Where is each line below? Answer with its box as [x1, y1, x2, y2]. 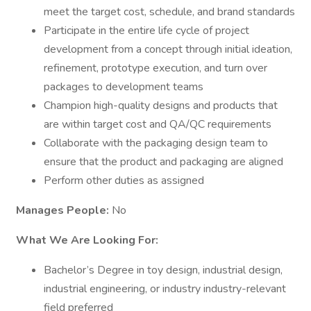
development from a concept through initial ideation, [44, 42, 292, 57]
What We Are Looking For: [16, 233, 158, 248]
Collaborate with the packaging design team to [44, 135, 268, 151]
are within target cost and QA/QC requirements [44, 117, 271, 132]
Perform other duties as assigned [44, 173, 204, 188]
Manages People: [16, 203, 112, 218]
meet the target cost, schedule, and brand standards [44, 4, 295, 19]
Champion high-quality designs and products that [44, 98, 278, 113]
